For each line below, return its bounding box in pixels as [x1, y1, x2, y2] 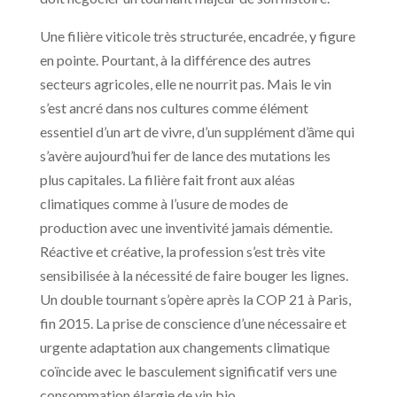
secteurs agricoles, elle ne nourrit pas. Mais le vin [39, 75, 331, 93]
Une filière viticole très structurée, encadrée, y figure [39, 27, 355, 45]
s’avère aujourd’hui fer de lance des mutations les [39, 147, 331, 165]
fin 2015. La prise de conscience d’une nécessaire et [39, 315, 346, 332]
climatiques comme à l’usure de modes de [39, 195, 288, 213]
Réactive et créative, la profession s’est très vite [39, 243, 325, 261]
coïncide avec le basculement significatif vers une [39, 362, 337, 380]
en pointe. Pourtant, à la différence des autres [39, 51, 311, 69]
